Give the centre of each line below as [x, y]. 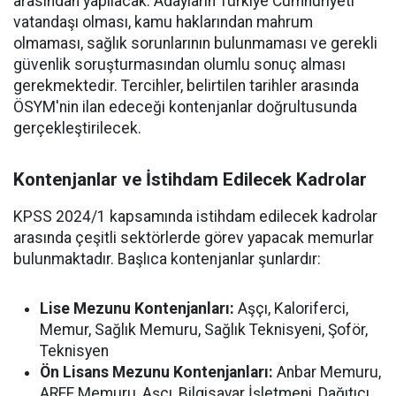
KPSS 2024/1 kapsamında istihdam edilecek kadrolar [195, 217]
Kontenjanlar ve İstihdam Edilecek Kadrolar [190, 179]
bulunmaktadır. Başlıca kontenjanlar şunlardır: [167, 259]
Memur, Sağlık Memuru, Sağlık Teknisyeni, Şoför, [204, 330]
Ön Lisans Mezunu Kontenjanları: [156, 372]
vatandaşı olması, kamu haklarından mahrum [163, 22]
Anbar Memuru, [327, 372]
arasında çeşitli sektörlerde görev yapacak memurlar [194, 238]
